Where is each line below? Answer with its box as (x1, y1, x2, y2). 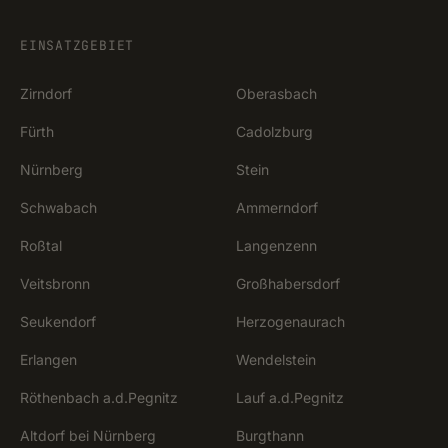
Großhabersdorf (236, 275, 340, 292)
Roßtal (20, 237, 62, 254)
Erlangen (20, 351, 77, 368)
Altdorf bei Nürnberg (20, 427, 156, 444)
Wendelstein (236, 351, 316, 368)
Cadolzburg (236, 123, 313, 140)
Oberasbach (236, 85, 317, 102)
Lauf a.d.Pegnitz (236, 389, 344, 406)
